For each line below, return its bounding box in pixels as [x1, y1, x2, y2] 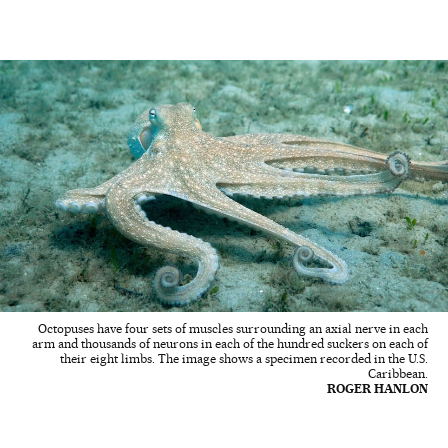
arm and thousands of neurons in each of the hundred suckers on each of [32, 336, 428, 352]
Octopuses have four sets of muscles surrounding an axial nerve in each [38, 321, 428, 337]
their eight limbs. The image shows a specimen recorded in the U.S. [60, 351, 428, 367]
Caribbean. [368, 366, 428, 382]
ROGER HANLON [327, 381, 428, 397]
